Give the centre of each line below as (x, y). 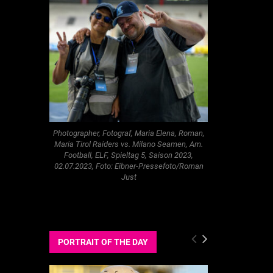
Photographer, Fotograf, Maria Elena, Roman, (129, 133)
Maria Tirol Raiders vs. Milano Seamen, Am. (129, 144)
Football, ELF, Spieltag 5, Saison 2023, (129, 155)
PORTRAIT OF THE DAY (103, 242)
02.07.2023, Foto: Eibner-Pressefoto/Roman (129, 166)
